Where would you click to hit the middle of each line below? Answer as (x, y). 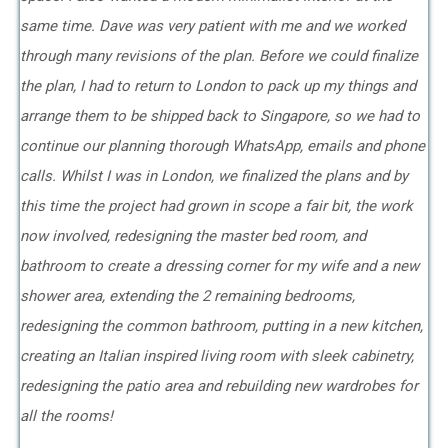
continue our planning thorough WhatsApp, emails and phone (222, 146)
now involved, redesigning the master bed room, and (193, 236)
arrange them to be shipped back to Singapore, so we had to (220, 116)
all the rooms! (68, 416)
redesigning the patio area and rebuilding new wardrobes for (219, 386)
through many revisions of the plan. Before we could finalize (219, 56)
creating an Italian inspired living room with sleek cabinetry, (217, 356)
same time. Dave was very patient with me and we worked (212, 26)
